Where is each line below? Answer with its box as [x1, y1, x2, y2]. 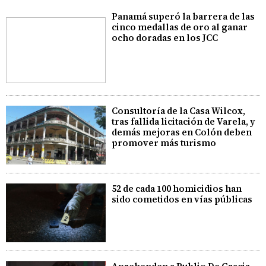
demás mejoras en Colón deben [112, 126, 252, 139]
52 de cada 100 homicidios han [112, 182, 242, 195]
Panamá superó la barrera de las [112, 10, 255, 23]
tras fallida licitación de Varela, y [112, 115, 256, 128]
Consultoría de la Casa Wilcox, [112, 104, 246, 118]
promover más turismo [112, 137, 217, 150]
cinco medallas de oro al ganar [112, 21, 248, 34]
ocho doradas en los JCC [112, 31, 218, 45]
